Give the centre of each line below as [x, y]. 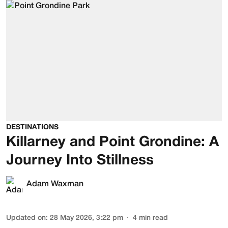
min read [153, 218]
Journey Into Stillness [80, 161]
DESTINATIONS [32, 128]
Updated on [26, 218]
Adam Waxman [55, 184]
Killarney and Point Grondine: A [112, 143]
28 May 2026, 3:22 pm [87, 218]
